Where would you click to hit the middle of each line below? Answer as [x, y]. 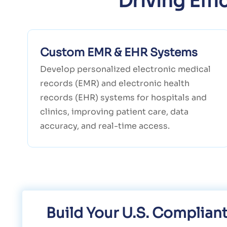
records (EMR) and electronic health [115, 84]
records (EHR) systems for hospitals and [123, 98]
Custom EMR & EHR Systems [119, 53]
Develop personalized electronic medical [125, 69]
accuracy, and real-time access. [105, 126]
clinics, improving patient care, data [114, 112]
